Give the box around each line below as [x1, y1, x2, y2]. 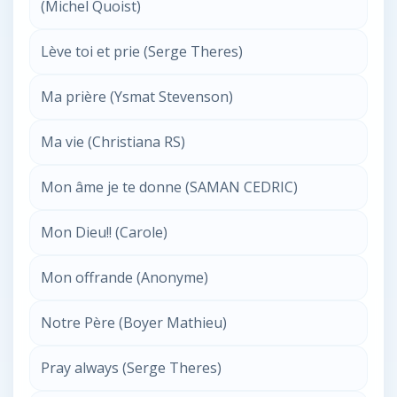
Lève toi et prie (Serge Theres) [41, 42, 243, 61]
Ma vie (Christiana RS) [41, 132, 185, 152]
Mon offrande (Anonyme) [41, 268, 208, 287]
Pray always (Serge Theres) [41, 358, 222, 378]
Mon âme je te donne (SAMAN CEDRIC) [41, 177, 298, 197]
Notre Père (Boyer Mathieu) [41, 313, 227, 332]
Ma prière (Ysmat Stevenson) [41, 87, 233, 106]
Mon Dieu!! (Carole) [41, 222, 167, 242]
